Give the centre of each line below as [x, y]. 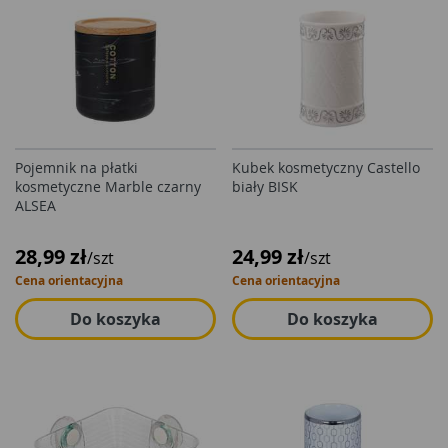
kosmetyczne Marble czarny [108, 186]
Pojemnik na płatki [76, 167]
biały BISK [265, 186]
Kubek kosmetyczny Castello [326, 167]
